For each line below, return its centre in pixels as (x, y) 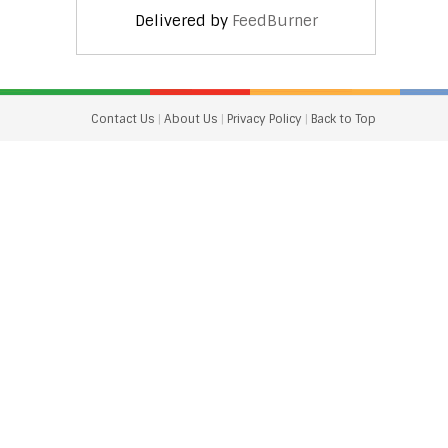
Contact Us (124, 119)
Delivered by (183, 21)
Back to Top (343, 119)
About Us (192, 119)
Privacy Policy (266, 119)
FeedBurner (274, 21)
